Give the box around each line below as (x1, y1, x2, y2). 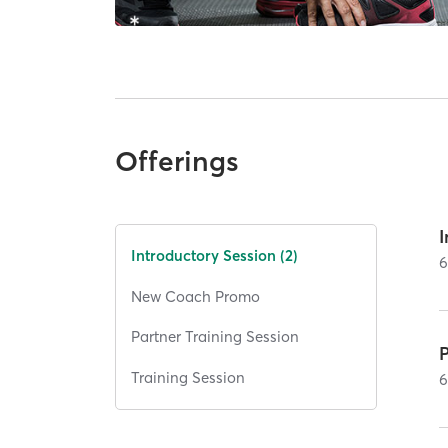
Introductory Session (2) (131, 246, 299, 266)
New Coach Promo (131, 286, 261, 306)
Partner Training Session (131, 327, 300, 347)
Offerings (115, 143, 240, 178)
